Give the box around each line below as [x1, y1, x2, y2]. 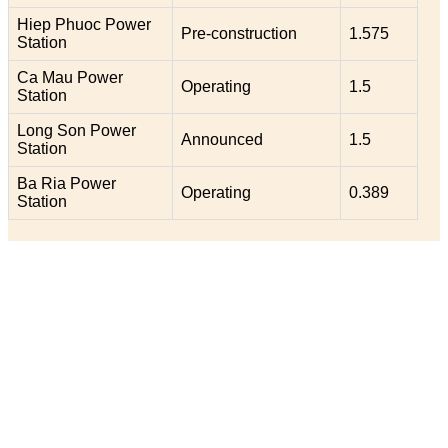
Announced [181, 130, 263, 148]
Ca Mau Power [17, 68, 123, 86]
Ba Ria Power [17, 174, 116, 192]
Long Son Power [17, 121, 136, 139]
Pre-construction [181, 24, 297, 42]
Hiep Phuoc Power [17, 15, 151, 33]
